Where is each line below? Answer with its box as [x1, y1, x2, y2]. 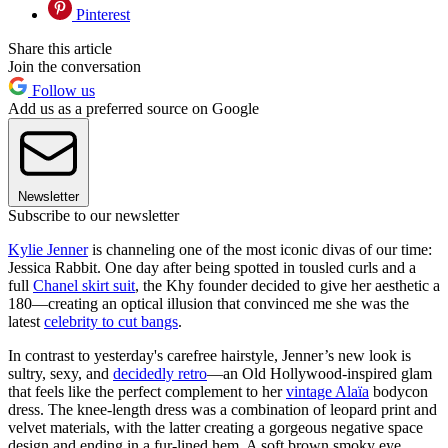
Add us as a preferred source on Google [8, 100, 259, 118]
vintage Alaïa [286, 383, 369, 401]
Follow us [28, 82, 95, 100]
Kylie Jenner [8, 241, 88, 259]
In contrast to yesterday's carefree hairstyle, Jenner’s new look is [8, 347, 411, 365]
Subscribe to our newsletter [8, 207, 179, 225]
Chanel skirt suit [33, 277, 135, 295]
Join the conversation [8, 58, 141, 76]
